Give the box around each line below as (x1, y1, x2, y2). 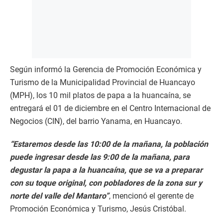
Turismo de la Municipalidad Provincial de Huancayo (10, 78, 195, 88)
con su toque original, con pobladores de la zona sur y (10, 178, 202, 188)
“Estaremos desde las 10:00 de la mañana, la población (10, 139, 208, 149)
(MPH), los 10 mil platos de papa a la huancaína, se (10, 91, 191, 101)
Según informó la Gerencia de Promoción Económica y (10, 65, 202, 75)
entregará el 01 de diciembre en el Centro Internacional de (10, 104, 211, 113)
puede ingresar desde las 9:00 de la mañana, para (10, 152, 190, 162)
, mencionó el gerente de (109, 191, 194, 201)
